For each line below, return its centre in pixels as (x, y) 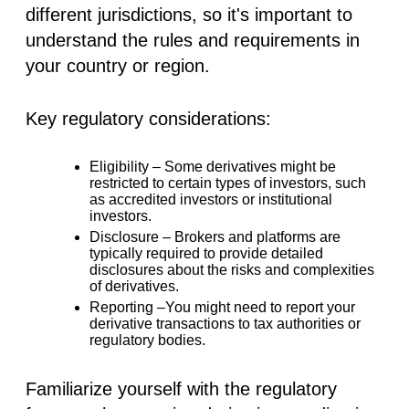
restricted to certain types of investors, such (228, 183)
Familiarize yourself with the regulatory (181, 388)
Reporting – (127, 307)
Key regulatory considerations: (148, 118)
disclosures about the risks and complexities (232, 269)
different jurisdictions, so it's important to (189, 14)
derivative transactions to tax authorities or (225, 323)
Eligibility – (127, 166)
